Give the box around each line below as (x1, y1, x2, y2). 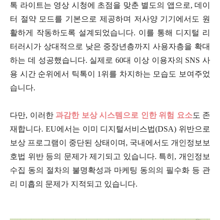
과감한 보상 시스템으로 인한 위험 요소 (55, 110, 192, 119)
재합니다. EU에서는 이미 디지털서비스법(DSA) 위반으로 (10, 124, 210, 133)
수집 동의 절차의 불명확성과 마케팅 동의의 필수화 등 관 (10, 165, 210, 174)
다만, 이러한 (10, 110, 55, 119)
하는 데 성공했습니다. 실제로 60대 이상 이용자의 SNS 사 (10, 55, 210, 64)
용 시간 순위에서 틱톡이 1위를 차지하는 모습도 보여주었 (10, 69, 210, 78)
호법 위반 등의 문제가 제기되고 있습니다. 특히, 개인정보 (10, 152, 210, 161)
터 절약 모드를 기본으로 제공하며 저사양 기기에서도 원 (10, 14, 210, 23)
